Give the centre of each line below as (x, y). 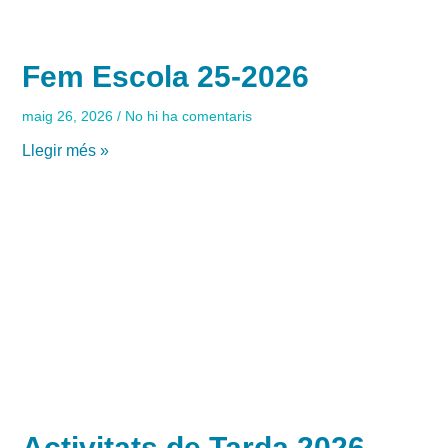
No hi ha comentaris (187, 115)
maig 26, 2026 (70, 115)
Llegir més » (66, 150)
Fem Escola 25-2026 (166, 76)
